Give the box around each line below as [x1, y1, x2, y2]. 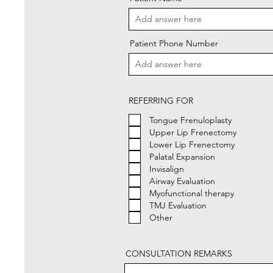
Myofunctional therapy [149, 188, 234, 199]
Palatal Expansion [149, 151, 215, 162]
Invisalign [149, 163, 184, 174]
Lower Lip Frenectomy [149, 139, 235, 150]
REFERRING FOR [129, 95, 193, 106]
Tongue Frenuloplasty [149, 115, 232, 126]
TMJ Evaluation [149, 200, 207, 211]
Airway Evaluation [149, 175, 215, 186]
